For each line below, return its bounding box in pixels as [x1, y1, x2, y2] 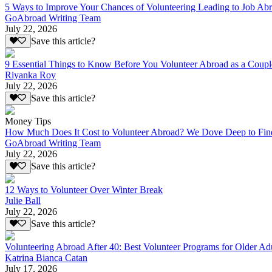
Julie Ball [5, 195, 41, 206]
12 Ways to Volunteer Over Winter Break [5, 184, 163, 195]
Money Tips [5, 116, 51, 127]
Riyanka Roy [5, 70, 56, 81]
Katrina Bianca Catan [5, 253, 87, 263]
